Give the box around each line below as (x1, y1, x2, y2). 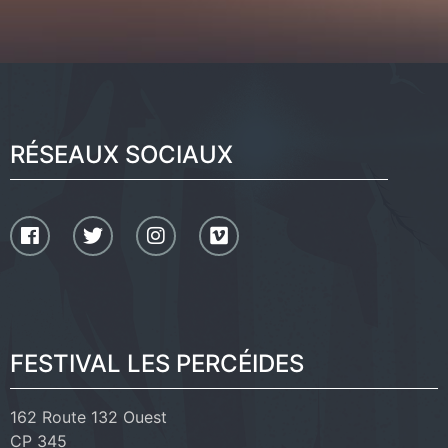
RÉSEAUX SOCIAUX (10, 140, 233, 170)
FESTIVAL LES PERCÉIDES (10, 349, 304, 379)
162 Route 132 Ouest (10, 407, 167, 428)
